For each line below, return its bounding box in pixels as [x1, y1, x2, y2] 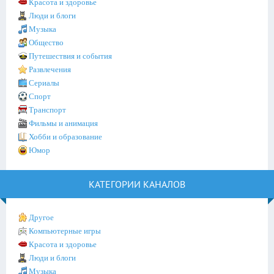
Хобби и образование [29, 132, 102, 141]
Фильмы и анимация [29, 119, 98, 128]
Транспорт [29, 105, 66, 114]
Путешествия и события [29, 51, 112, 61]
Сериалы [29, 78, 59, 87]
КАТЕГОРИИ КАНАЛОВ [89, 178, 185, 190]
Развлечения [29, 65, 71, 74]
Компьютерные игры [29, 226, 101, 235]
